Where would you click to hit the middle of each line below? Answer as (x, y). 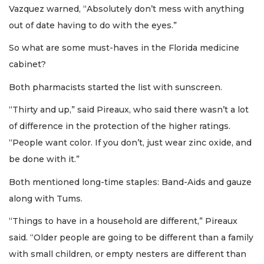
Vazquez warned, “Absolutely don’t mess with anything (126, 9)
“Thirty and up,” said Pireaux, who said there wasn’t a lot (129, 110)
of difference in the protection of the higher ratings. (120, 126)
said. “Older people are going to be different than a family (131, 238)
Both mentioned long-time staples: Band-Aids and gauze (130, 182)
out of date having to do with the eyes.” (93, 25)
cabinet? (27, 65)
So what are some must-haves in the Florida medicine (124, 48)
